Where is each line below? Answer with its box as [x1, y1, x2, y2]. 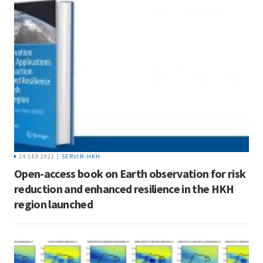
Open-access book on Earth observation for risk [14, 166, 246, 181]
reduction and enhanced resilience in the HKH [14, 181, 234, 196]
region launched [14, 196, 93, 211]
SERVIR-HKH [61, 152, 101, 160]
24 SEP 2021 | [19, 152, 59, 160]
